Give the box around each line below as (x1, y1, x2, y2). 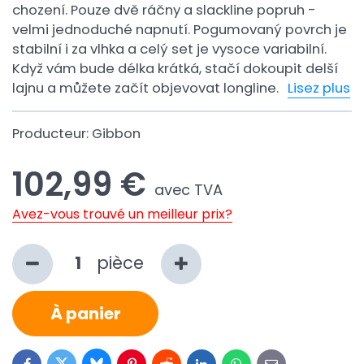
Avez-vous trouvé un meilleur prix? (12, 205, 232, 223)
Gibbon (92, 124, 141, 143)
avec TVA (154, 180, 223, 200)
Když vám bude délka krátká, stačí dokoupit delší (12, 59, 338, 78)
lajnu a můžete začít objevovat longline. (12, 79, 282, 97)
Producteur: (12, 124, 92, 143)
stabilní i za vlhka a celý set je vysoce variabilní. (12, 40, 327, 58)
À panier (50, 302, 121, 325)
